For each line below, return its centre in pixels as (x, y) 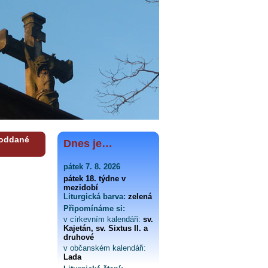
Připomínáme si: (94, 208)
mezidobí (81, 188)
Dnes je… (88, 144)
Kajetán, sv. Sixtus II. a (106, 228)
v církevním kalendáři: (102, 219)
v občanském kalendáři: (105, 248)
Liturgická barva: (95, 197)
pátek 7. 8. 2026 (92, 167)
